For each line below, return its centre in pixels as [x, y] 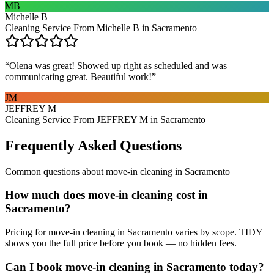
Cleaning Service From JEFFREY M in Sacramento [105, 119]
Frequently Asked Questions [93, 145]
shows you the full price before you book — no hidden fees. [121, 243]
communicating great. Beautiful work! [78, 76]
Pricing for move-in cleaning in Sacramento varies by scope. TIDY [134, 232]
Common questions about [55, 171]
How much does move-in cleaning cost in [106, 195]
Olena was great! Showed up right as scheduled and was [118, 65]
